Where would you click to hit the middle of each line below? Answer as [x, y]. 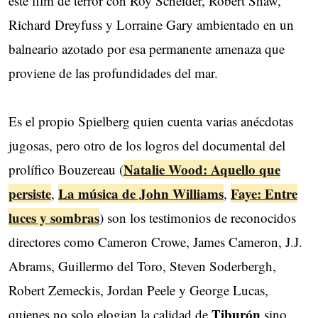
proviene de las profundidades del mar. [113, 72]
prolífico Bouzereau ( [66, 169]
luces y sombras [54, 217]
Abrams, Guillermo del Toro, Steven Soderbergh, [142, 265]
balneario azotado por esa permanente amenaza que [147, 48]
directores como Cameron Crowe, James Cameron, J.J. [155, 241]
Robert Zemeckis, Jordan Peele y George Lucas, [138, 290]
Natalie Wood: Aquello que [202, 169]
